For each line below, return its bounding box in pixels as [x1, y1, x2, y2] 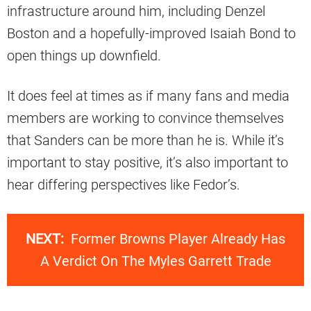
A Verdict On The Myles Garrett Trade [40, 253, 271, 270]
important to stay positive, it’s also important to [7, 154, 288, 171]
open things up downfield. [7, 47, 161, 65]
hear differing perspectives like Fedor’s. [7, 176, 240, 194]
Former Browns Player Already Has [71, 230, 285, 248]
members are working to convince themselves [7, 110, 284, 127]
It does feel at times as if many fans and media [7, 87, 289, 105]
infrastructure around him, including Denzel [7, 3, 265, 20]
